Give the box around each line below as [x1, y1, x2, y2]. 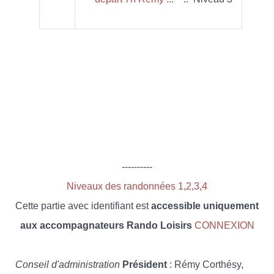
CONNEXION [194, 220, 254, 231]
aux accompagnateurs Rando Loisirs [20, 220, 192, 231]
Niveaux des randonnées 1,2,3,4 [67, 180, 207, 191]
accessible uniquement [151, 200, 259, 211]
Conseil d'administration [15, 259, 120, 270]
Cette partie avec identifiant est [15, 200, 151, 211]
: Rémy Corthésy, [167, 259, 243, 270]
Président [122, 259, 167, 270]
